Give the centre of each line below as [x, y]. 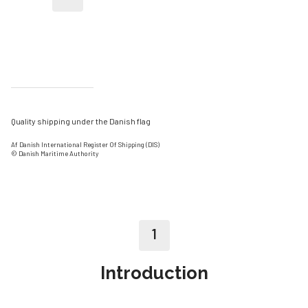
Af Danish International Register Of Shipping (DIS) [85, 144]
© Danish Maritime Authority [55, 153]
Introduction [154, 273]
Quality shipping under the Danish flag [81, 121]
